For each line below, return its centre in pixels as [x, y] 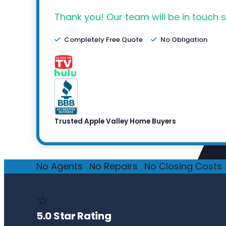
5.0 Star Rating [74, 216]
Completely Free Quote [103, 40]
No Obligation [184, 40]
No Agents [60, 166]
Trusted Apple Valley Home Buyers [115, 122]
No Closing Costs [183, 166]
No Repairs [114, 166]
